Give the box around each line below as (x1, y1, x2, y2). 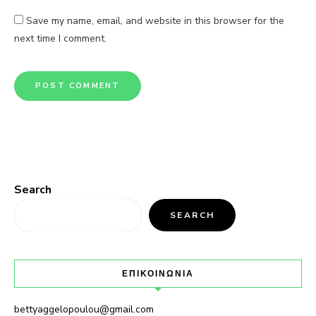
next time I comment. (14, 31, 107, 45)
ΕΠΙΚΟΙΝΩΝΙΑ (122, 267, 194, 279)
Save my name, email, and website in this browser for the (26, 13, 284, 28)
